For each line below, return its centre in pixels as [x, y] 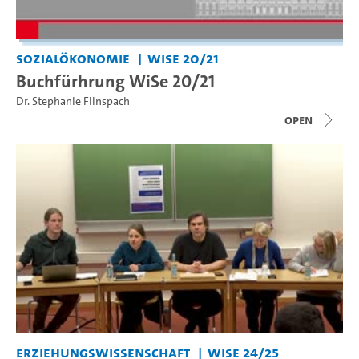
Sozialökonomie [73, 58]
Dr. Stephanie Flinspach [73, 101]
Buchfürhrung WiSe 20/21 [115, 81]
